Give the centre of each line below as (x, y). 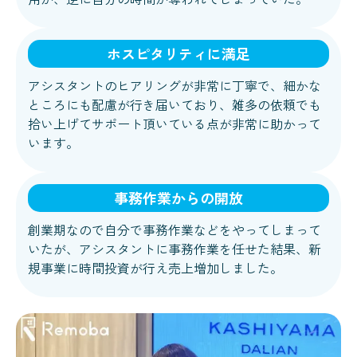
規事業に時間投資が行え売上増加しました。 (155, 268)
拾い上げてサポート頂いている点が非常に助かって (175, 124)
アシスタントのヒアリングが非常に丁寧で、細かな (175, 86)
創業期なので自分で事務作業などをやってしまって (175, 230)
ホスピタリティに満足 (178, 54)
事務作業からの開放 (178, 198)
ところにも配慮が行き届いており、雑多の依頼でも (175, 105)
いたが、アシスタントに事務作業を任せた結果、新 (175, 249)
